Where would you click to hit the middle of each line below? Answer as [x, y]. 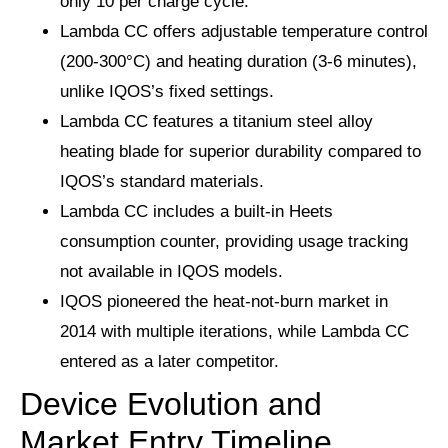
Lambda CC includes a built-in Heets [196, 212]
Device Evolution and [171, 404]
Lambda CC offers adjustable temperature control [244, 32]
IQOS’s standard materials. [162, 182]
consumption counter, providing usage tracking [234, 242]
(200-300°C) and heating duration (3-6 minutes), [238, 62]
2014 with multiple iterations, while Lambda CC [234, 332]
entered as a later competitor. [169, 362]
